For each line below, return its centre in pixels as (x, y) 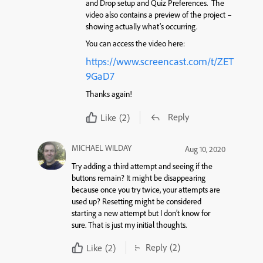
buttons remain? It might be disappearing (139, 178)
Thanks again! (109, 94)
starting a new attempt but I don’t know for (141, 213)
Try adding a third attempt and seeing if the (142, 166)
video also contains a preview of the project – (159, 15)
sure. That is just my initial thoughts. (129, 225)
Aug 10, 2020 (205, 149)
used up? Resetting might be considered (136, 201)
